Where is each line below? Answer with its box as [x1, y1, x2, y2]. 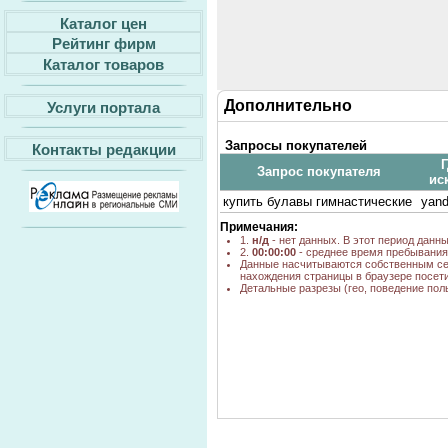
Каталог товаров [43, 55, 164, 73]
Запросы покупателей [225, 138, 367, 153]
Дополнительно [224, 97, 352, 114]
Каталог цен [60, 14, 147, 32]
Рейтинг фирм [51, 34, 156, 52]
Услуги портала [47, 98, 160, 116]
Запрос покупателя [257, 164, 381, 179]
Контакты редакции [31, 140, 176, 158]
